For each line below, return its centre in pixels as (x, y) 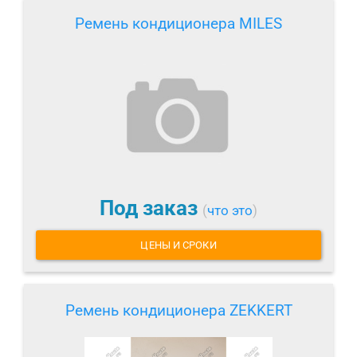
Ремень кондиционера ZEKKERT (178, 310)
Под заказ (151, 208)
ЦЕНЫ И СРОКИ (178, 245)
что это (230, 211)
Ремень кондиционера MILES (178, 24)
